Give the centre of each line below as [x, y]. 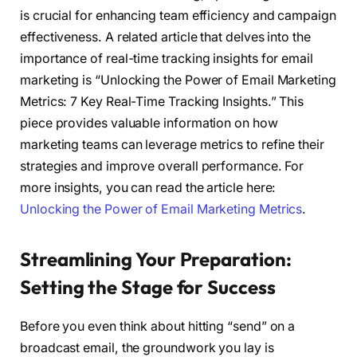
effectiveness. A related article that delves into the [165, 37]
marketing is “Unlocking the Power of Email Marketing [178, 80]
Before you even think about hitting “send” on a [158, 327]
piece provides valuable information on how [149, 124]
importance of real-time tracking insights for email [167, 59]
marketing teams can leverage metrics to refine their [172, 145]
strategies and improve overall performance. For [162, 167]
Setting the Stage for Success [148, 287]
